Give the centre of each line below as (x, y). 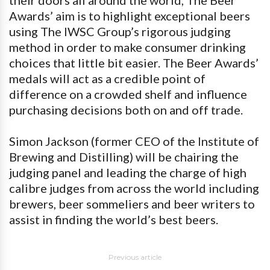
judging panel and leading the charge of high (128, 172)
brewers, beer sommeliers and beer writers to (132, 203)
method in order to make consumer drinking (127, 47)
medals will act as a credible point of (107, 78)
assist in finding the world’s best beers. (114, 219)
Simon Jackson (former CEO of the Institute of (134, 141)
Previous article (135, 257)
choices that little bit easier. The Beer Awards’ (134, 62)
